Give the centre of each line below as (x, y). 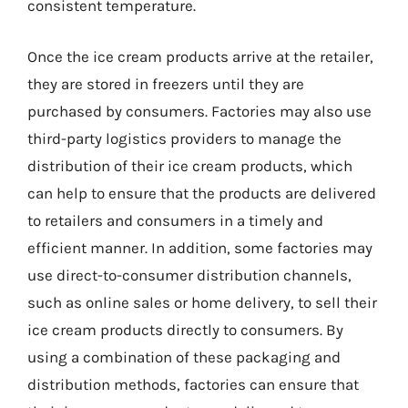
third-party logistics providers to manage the (184, 138)
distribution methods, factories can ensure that (193, 384)
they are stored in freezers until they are (166, 83)
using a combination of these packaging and (184, 357)
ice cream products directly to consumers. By (185, 329)
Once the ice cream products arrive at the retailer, (200, 56)
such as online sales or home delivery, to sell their (202, 302)
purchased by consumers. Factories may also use (199, 111)
